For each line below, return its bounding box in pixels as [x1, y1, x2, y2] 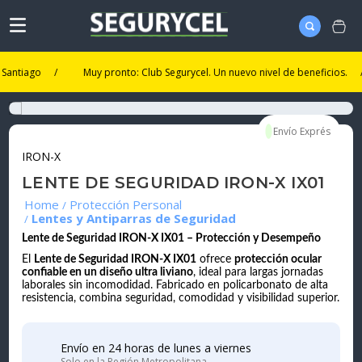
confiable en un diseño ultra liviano [22, 267, 194, 279]
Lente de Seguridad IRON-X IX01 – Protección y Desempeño [22, 233, 322, 245]
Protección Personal [69, 196, 183, 213]
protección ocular [234, 254, 322, 266]
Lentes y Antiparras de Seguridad [32, 210, 237, 227]
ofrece [196, 254, 235, 266]
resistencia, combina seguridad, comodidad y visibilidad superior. [22, 293, 340, 305]
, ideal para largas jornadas [193, 267, 324, 279]
